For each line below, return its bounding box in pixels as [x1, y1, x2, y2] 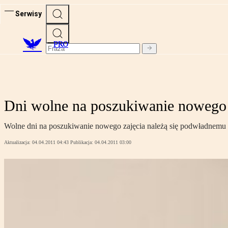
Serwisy [15, 9, 42, 18]
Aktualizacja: [4, 139, 32, 146]
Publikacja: [70, 139, 95, 146]
